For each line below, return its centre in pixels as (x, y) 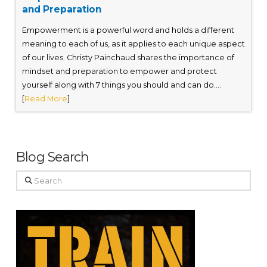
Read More (46, 99)
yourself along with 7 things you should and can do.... (121, 85)
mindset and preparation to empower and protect (119, 72)
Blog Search (52, 157)
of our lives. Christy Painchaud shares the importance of (128, 58)
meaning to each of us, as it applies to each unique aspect (133, 44)
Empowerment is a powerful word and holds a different (128, 30)
